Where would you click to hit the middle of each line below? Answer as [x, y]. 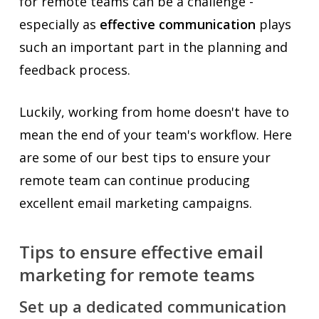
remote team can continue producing [134, 180]
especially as [59, 24]
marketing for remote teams [137, 275]
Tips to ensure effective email [141, 252]
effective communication [177, 24]
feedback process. [74, 70]
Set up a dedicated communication [152, 306]
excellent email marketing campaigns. [135, 203]
